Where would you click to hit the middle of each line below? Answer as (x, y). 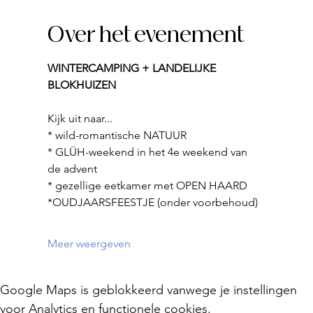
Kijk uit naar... (80, 118)
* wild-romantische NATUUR (117, 135)
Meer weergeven (89, 243)
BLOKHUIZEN (82, 85)
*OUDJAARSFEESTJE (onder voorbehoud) (153, 202)
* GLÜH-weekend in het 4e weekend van (149, 152)
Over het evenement (146, 36)
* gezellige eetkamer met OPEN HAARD (147, 185)
